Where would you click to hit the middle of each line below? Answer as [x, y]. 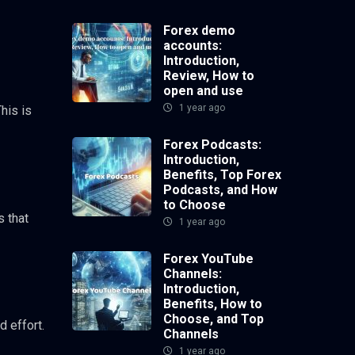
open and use [203, 91]
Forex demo [199, 31]
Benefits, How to [213, 304]
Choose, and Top [214, 319]
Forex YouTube [208, 259]
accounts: [193, 46]
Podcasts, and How [220, 190]
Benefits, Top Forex [222, 175]
